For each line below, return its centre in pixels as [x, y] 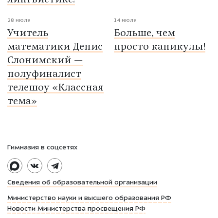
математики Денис [55, 47]
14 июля [125, 20]
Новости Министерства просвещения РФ [76, 209]
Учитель [28, 34]
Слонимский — [45, 61]
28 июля [19, 20]
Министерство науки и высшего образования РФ [89, 199]
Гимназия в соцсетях [42, 148]
